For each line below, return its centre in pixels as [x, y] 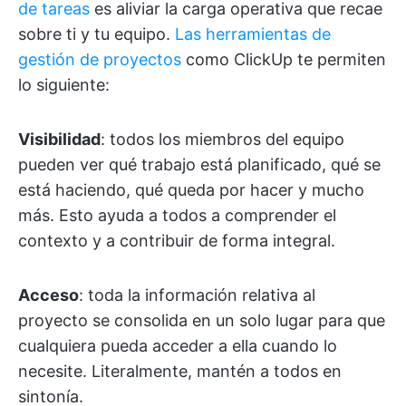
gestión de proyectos [100, 60]
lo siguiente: [64, 85]
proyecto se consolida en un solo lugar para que [202, 321]
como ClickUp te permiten [284, 60]
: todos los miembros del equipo [222, 140]
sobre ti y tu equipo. [97, 34]
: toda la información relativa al [197, 295]
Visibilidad [59, 140]
